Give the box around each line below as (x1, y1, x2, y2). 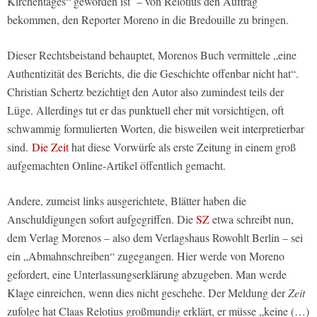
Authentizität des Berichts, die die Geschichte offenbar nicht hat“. (7, 66, 299, 81)
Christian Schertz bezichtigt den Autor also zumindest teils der (7, 84, 284, 100)
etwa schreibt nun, (209, 212, 294, 227)
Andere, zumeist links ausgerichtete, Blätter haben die (7, 193, 246, 209)
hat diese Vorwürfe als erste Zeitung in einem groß (69, 139, 296, 155)
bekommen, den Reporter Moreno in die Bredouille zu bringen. (7, 12, 289, 28)
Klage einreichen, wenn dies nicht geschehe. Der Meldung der (7, 285, 288, 301)
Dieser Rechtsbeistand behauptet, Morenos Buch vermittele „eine (7, 47, 296, 63)
